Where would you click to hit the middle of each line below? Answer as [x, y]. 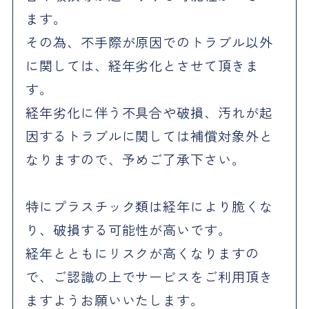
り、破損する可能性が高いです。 [129, 230]
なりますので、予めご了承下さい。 [136, 160]
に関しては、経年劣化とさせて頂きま [142, 66]
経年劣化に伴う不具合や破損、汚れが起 [149, 113]
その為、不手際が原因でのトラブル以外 [149, 42]
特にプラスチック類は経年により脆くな [149, 207]
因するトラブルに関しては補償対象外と [149, 136]
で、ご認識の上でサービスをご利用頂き [149, 277]
